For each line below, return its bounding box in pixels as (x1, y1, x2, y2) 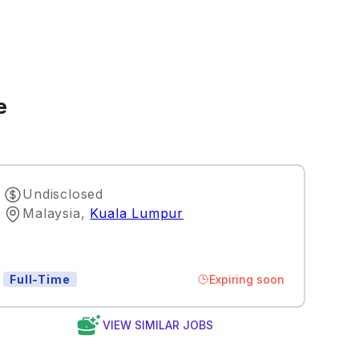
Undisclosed (22, 185, 104, 202)
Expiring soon (209, 272, 285, 286)
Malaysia (22, 204, 81, 221)
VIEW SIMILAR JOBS (102, 317, 213, 332)
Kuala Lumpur (90, 204, 184, 221)
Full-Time (10, 272, 71, 286)
